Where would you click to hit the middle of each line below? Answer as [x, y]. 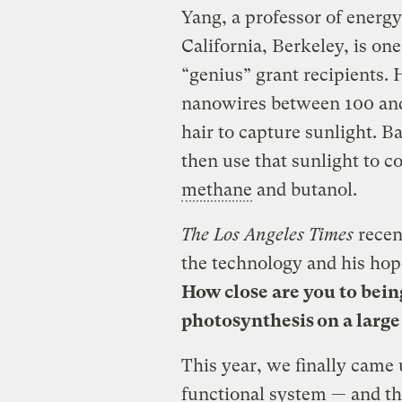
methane [216, 189]
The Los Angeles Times [267, 234]
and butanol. [304, 189]
